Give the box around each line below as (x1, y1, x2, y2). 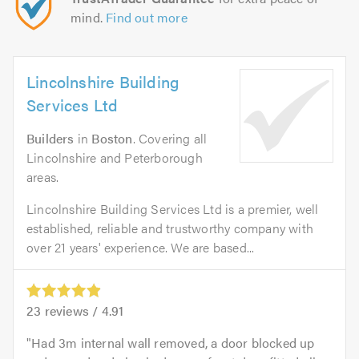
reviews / (41, 301, 102, 320)
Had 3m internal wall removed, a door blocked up (31, 333, 315, 352)
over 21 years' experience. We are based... (26, 238, 255, 257)
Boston (91, 129, 133, 148)
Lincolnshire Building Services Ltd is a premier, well (26, 200, 319, 219)
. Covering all (132, 129, 208, 148)
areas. (26, 167, 59, 187)
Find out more (106, 8, 188, 27)
